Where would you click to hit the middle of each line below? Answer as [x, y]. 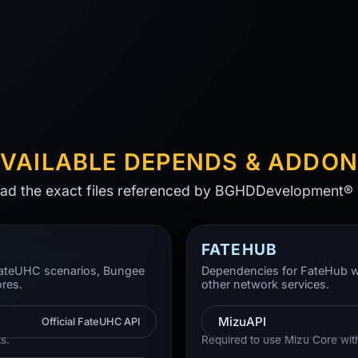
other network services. [265, 284]
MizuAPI [242, 322]
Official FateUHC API [91, 322]
